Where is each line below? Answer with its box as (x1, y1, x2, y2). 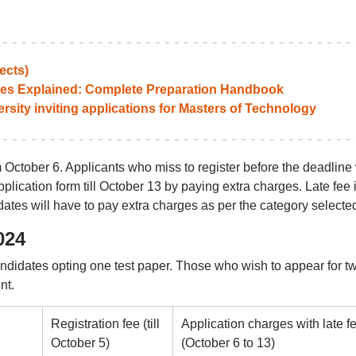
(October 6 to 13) (180, 336, 275, 350)
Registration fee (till (50, 317, 160, 331)
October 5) (50, 336, 110, 350)
